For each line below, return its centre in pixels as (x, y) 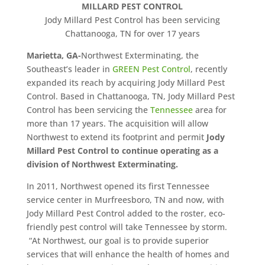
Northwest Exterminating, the (140, 55)
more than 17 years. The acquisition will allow (117, 123)
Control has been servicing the (88, 110)
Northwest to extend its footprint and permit (116, 137)
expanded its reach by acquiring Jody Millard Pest (125, 83)
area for (209, 110)
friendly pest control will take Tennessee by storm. (127, 227)
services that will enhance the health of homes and (128, 254)
